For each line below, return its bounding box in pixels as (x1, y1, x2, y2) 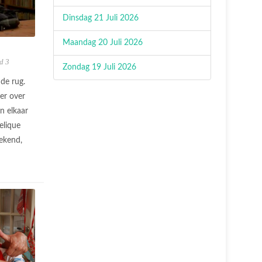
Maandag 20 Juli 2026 (63, 39, 143, 47)
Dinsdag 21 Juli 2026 (63, 14, 139, 22)
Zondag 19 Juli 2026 (63, 63, 136, 71)
